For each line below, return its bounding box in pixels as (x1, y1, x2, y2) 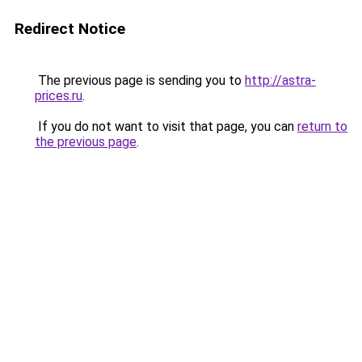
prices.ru (35, 88, 82, 103)
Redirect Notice (15, 19, 125, 38)
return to (297, 119, 347, 134)
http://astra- (245, 73, 316, 88)
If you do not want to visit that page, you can (35, 119, 297, 134)
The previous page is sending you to (35, 73, 245, 88)
